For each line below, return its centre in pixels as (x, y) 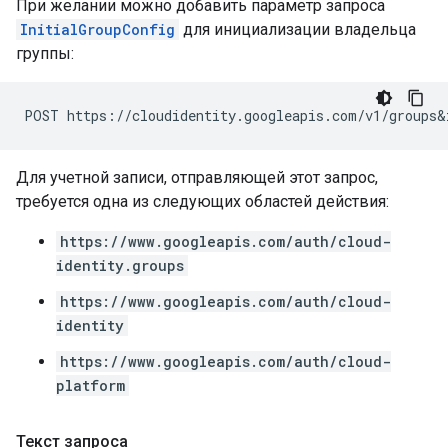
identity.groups (120, 265)
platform (90, 385)
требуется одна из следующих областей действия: (202, 201)
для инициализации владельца (297, 29)
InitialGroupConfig (97, 29)
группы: (45, 53)
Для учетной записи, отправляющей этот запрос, (197, 177)
